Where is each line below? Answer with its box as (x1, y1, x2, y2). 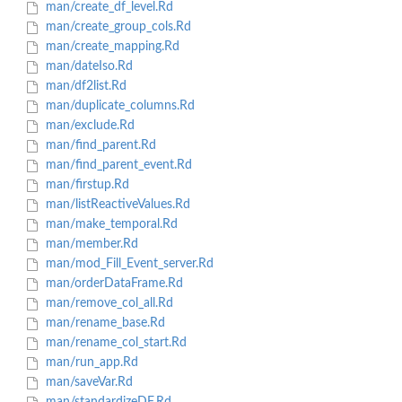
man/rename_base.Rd (41, 317, 165, 330)
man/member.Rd (41, 238, 138, 251)
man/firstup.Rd (41, 179, 129, 192)
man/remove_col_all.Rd (41, 297, 173, 310)
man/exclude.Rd (41, 119, 135, 133)
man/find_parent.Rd (41, 139, 156, 153)
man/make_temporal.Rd (41, 218, 178, 232)
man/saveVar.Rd (41, 376, 133, 389)
